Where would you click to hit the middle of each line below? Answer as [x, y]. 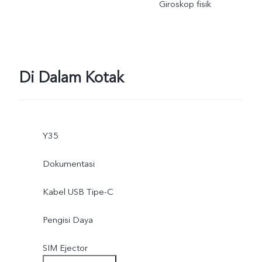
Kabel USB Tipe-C [78, 192]
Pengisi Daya [68, 220]
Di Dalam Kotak [71, 78]
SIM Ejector [65, 248]
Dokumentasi [68, 163]
